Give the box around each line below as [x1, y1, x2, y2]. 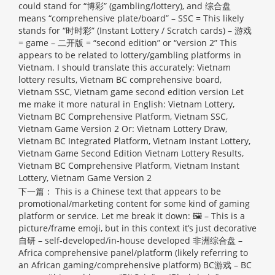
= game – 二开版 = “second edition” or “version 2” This [18, 37, 237, 48]
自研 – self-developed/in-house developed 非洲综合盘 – [18, 234, 242, 246]
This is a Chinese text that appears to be [53, 185, 221, 197]
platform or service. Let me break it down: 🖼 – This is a [18, 210, 245, 222]
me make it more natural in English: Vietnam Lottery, [18, 98, 234, 110]
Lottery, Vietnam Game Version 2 [18, 172, 152, 184]
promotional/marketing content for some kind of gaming [18, 198, 250, 209]
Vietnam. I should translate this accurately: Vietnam [18, 61, 231, 73]
